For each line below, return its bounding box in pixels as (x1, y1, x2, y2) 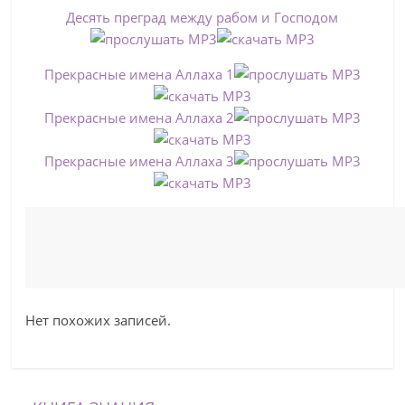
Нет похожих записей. (25, 311, 172, 329)
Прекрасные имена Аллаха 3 (43, 152, 234, 170)
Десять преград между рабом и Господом (66, 8, 339, 26)
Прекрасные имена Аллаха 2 (43, 108, 234, 127)
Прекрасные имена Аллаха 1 (43, 65, 234, 83)
